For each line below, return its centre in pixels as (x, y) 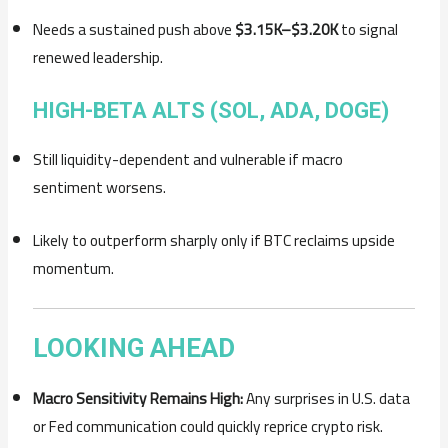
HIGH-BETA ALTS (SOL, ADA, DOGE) (211, 111)
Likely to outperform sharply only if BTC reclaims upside (214, 241)
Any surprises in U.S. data (327, 399)
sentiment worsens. (100, 188)
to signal (368, 29)
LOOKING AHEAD (134, 348)
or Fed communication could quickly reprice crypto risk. (208, 427)
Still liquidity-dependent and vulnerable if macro (188, 160)
